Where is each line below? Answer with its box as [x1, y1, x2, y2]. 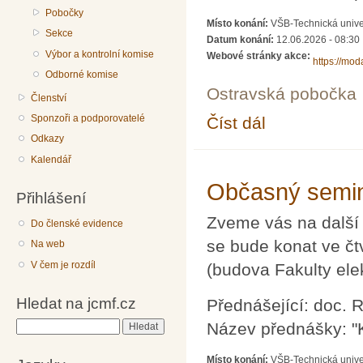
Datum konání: [207, 33, 276, 45]
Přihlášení [16, 189, 86, 207]
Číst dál [207, 113, 266, 132]
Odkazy [31, 133, 65, 145]
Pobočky [45, 6, 84, 19]
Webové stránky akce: [207, 49, 313, 62]
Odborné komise [45, 69, 119, 81]
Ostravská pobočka [207, 83, 357, 103]
